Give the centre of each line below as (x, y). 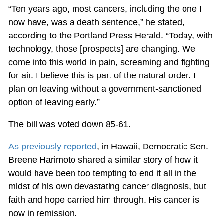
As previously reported (52, 146)
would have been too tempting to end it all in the (102, 173)
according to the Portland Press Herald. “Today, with (110, 35)
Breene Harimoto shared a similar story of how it (103, 160)
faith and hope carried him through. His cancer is (104, 200)
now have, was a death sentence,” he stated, (96, 22)
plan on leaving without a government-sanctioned (105, 89)
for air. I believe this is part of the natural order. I (102, 75)
